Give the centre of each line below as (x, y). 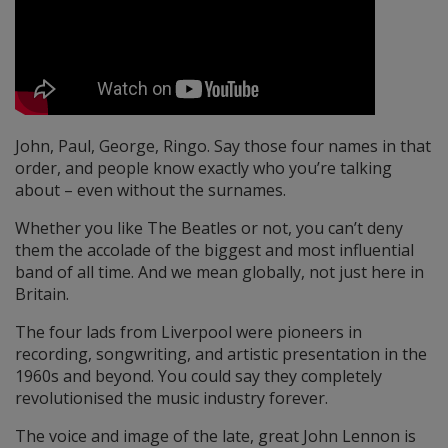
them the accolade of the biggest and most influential (214, 249)
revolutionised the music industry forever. (171, 397)
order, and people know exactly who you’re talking (203, 167)
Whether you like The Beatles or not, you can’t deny (209, 227)
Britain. (42, 293)
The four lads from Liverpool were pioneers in (188, 331)
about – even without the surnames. (150, 189)
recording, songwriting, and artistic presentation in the (221, 353)
